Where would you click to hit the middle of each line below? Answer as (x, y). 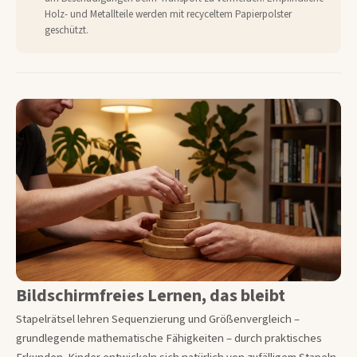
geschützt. (67, 31)
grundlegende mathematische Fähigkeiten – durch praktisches (169, 338)
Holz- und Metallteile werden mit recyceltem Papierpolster (169, 15)
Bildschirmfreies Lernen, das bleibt (151, 296)
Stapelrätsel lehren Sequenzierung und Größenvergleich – (158, 319)
